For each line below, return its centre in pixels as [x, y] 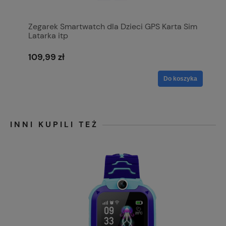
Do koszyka [180, 78]
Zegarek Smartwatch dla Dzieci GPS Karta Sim [113, 26]
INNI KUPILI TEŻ [54, 124]
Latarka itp [48, 35]
